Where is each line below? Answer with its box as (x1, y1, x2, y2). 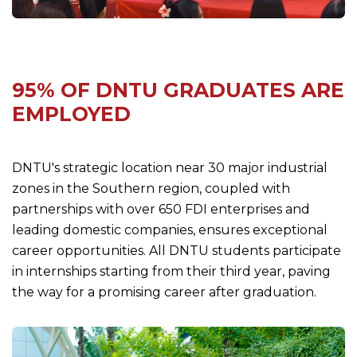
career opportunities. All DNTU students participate (12, 243, 341, 259)
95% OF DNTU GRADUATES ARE (12, 78, 344, 103)
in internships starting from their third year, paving (12, 264, 331, 280)
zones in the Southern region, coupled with (12, 181, 290, 197)
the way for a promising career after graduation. (12, 284, 316, 300)
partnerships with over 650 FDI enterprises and (12, 202, 310, 218)
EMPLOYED (12, 102, 131, 127)
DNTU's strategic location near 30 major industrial (12, 160, 328, 176)
